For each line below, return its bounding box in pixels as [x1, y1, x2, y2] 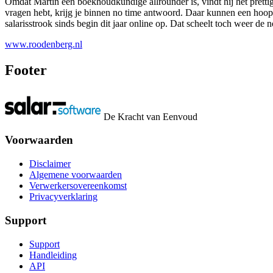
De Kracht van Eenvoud [101, 111, 197, 122]
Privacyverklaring [29, 191, 97, 202]
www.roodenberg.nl [5, 38, 82, 49]
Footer [5, 62, 47, 78]
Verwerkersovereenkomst [29, 180, 127, 191]
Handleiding [29, 249, 77, 260]
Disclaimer [29, 158, 71, 169]
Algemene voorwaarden [29, 169, 122, 180]
